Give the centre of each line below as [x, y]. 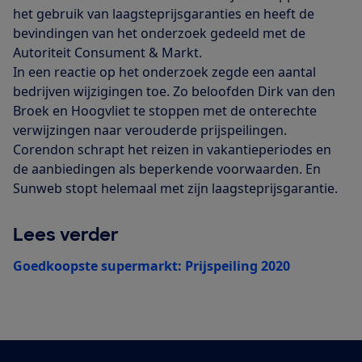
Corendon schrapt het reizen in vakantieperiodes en [172, 149]
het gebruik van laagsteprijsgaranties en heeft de [164, 13]
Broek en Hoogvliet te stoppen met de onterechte [165, 110]
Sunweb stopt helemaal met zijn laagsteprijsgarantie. [175, 188]
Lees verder [66, 234]
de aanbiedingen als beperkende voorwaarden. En [167, 168]
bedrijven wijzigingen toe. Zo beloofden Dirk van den [174, 91]
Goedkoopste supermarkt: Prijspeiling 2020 [152, 265]
